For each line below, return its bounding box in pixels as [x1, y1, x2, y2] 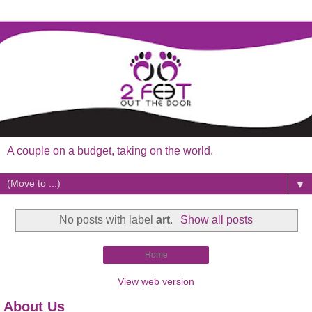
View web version [118, 276, 194, 288]
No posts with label [59, 213, 157, 226]
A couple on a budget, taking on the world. [7, 144, 213, 157]
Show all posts [180, 213, 253, 226]
